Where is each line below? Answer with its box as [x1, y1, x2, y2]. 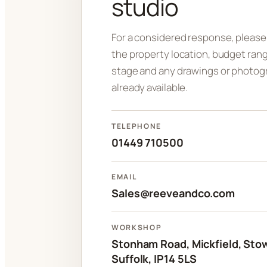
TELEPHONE [111, 121, 162, 132]
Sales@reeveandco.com [111, 186, 235, 201]
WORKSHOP [111, 222, 162, 233]
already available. [111, 80, 188, 95]
